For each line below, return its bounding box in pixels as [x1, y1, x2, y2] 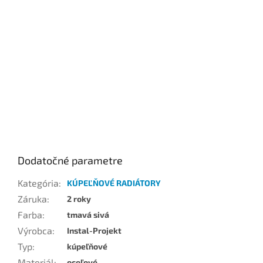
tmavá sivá [67, 210, 109, 220]
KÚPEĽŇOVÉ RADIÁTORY [67, 178, 161, 188]
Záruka [18, 193, 47, 205]
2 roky [67, 194, 91, 204]
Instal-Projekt [67, 225, 122, 236]
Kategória [18, 177, 59, 189]
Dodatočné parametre [18, 154, 123, 167]
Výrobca [18, 225, 52, 237]
